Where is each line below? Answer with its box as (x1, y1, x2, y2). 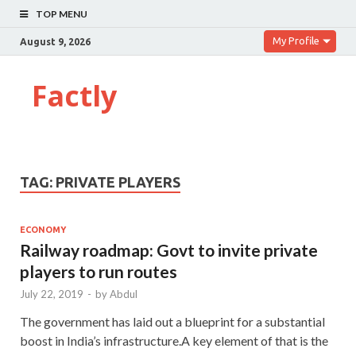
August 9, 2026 (20, 36, 91, 47)
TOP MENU (36, 8, 87, 20)
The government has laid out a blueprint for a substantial (20, 313, 325, 329)
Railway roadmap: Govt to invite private (20, 239, 318, 260)
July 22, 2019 (20, 287, 83, 300)
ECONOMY (20, 224, 66, 234)
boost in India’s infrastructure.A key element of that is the (20, 332, 328, 348)
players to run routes (20, 261, 177, 281)
